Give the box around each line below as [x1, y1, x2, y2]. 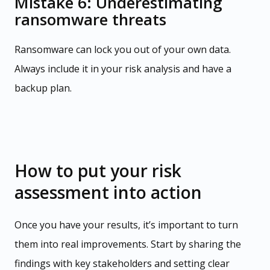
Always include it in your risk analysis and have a [14, 62, 231, 76]
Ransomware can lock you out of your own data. [14, 43, 231, 57]
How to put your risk [14, 159, 181, 183]
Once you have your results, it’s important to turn [14, 218, 238, 232]
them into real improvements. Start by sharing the [14, 237, 241, 251]
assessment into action [14, 181, 202, 204]
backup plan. [14, 81, 72, 95]
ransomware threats [14, 8, 166, 31]
